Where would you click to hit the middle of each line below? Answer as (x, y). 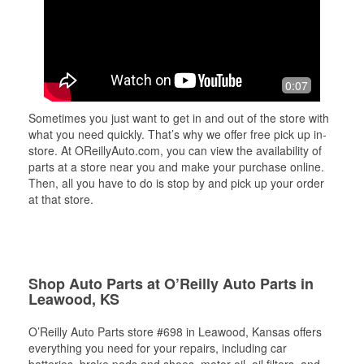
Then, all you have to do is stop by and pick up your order (176, 183)
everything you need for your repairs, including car (158, 348)
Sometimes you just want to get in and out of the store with (179, 118)
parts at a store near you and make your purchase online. (176, 167)
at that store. (61, 199)
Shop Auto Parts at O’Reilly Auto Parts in (171, 284)
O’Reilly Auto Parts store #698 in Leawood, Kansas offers (175, 331)
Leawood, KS (74, 299)
